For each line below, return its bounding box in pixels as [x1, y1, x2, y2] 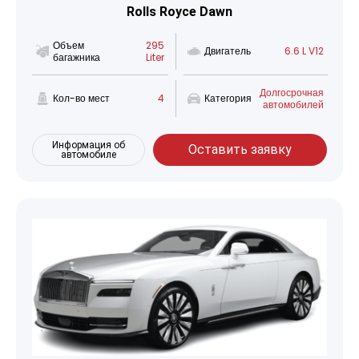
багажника [53, 50, 100, 64]
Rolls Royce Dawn [127, 3, 232, 19]
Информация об [52, 139, 126, 151]
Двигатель [204, 44, 251, 58]
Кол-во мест [53, 91, 110, 106]
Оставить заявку [188, 141, 292, 157]
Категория [204, 91, 252, 106]
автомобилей [263, 97, 324, 111]
